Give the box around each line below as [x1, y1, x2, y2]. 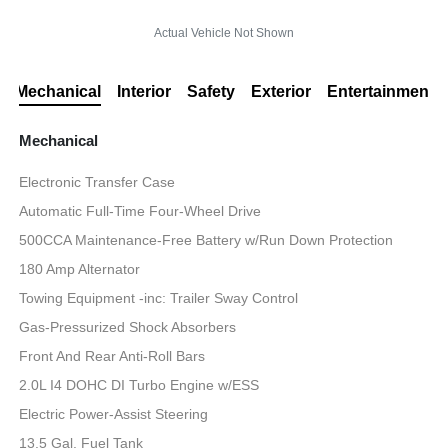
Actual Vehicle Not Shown [154, 26, 294, 41]
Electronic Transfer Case [19, 174, 176, 191]
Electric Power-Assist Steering [19, 406, 209, 423]
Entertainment [326, 83, 434, 101]
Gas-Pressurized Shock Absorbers [19, 319, 237, 336]
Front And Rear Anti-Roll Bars [19, 348, 206, 365]
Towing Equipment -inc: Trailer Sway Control [19, 290, 299, 307]
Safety [186, 83, 235, 101]
